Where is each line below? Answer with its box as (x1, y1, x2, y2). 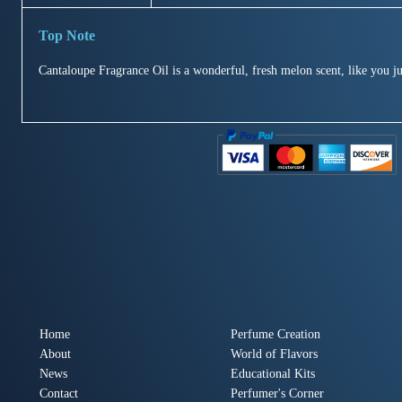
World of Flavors (231, 346, 319, 361)
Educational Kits (231, 366, 316, 380)
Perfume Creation (231, 327, 321, 341)
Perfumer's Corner (231, 386, 325, 400)
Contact (39, 386, 78, 400)
